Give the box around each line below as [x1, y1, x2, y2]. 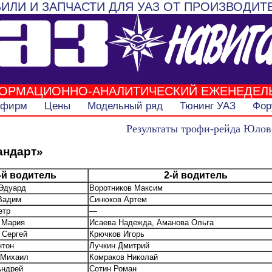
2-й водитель [164, 169, 228, 180]
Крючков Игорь [89, 229, 144, 239]
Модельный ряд [87, 100, 163, 112]
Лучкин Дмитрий [89, 240, 149, 250]
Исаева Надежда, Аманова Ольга [89, 217, 214, 227]
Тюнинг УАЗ [179, 100, 236, 112]
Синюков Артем [89, 194, 147, 204]
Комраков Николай [89, 252, 158, 262]
